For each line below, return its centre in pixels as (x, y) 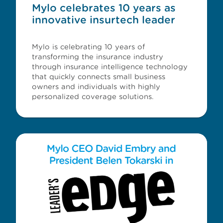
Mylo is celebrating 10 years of (88, 47)
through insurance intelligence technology (110, 67)
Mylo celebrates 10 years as (104, 8)
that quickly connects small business (99, 77)
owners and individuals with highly (96, 87)
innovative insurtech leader (104, 20)
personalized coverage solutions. (93, 97)
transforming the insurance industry (98, 57)
